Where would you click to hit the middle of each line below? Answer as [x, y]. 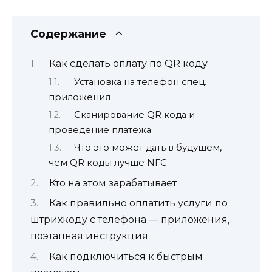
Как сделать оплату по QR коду [128, 64]
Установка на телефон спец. [140, 82]
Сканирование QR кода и [134, 115]
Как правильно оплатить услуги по [138, 203]
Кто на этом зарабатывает [113, 183]
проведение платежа [100, 130]
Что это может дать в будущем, [148, 148]
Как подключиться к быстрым [126, 256]
